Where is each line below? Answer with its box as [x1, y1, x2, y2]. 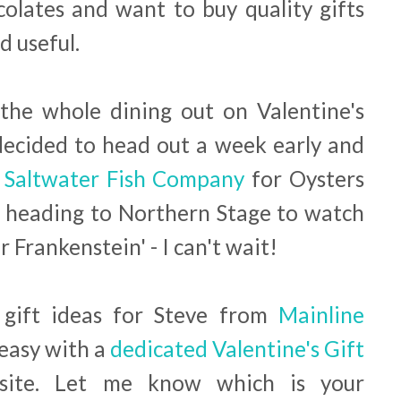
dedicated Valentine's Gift [110, 335, 364, 362]
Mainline [278, 301, 364, 328]
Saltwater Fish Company [4, 165, 245, 192]
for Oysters [244, 165, 365, 192]
